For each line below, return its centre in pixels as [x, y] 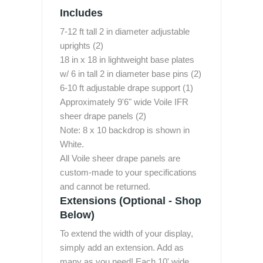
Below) [77, 215]
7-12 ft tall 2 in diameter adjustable [125, 31]
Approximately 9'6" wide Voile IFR [124, 102]
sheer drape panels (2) [103, 116]
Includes [81, 13]
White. [72, 144]
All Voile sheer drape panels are [120, 158]
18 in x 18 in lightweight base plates [127, 60]
